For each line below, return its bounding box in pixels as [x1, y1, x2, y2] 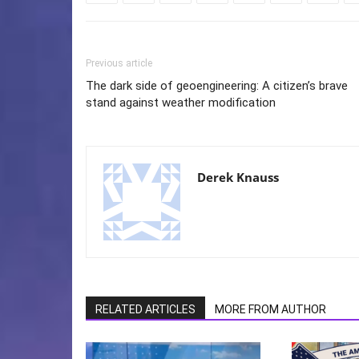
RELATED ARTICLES [95, 303, 196, 317]
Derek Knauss [197, 169, 279, 186]
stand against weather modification [86, 95, 276, 111]
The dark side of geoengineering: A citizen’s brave [86, 79, 348, 94]
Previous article [86, 58, 152, 70]
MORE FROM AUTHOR [215, 303, 326, 317]
